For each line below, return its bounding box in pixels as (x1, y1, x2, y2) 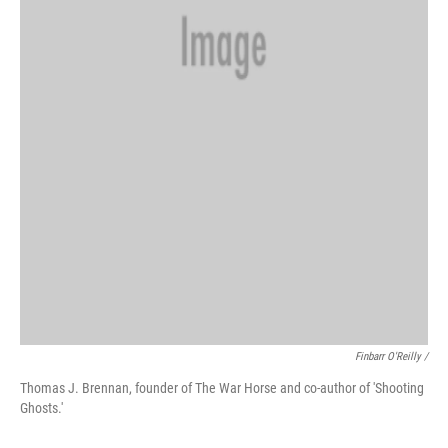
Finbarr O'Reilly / (355, 349, 428, 363)
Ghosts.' (20, 399, 63, 416)
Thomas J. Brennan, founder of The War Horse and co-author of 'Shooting (20, 379, 424, 396)
